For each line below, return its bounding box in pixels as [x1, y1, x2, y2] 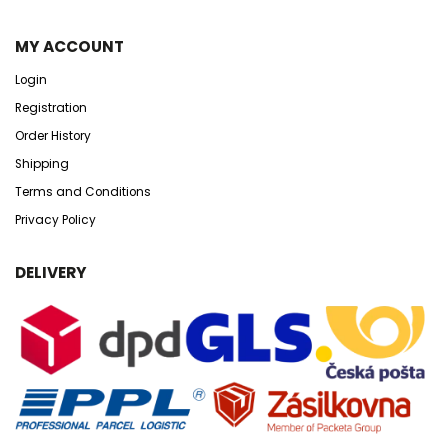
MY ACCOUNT [15, 35, 124, 57]
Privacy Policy [15, 211, 96, 228]
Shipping [15, 155, 69, 172]
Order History [15, 127, 91, 144]
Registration [15, 99, 87, 116]
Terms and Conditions [15, 183, 151, 200]
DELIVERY [15, 261, 87, 283]
